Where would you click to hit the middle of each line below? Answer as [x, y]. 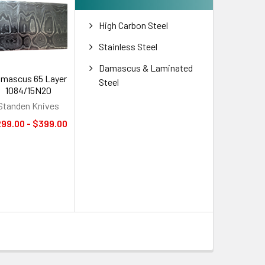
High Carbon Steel [134, 25]
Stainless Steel [128, 46]
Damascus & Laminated [146, 67]
